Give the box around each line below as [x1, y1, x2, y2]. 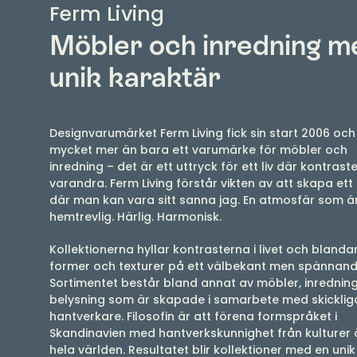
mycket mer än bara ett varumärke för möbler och [49, 142, 347, 158]
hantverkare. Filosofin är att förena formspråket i [49, 308, 337, 324]
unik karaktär [49, 61, 221, 93]
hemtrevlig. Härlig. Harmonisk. [49, 209, 222, 225]
